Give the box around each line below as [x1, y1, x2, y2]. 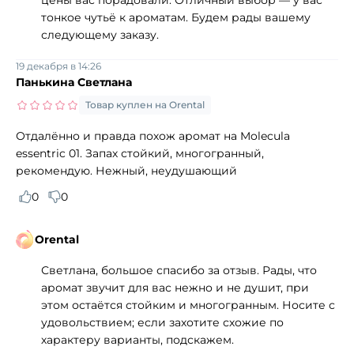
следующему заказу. [41, 27, 159, 42]
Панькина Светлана [16, 74, 132, 89]
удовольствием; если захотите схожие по [41, 314, 284, 330]
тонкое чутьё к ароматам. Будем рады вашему [41, 9, 311, 24]
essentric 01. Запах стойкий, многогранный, [16, 145, 264, 160]
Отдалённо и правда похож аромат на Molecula [16, 128, 290, 143]
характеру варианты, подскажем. [41, 332, 234, 347]
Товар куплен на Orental [85, 98, 205, 111]
